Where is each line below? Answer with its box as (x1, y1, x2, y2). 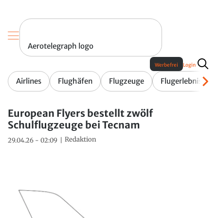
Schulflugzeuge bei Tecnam (8, 119, 140, 131)
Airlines (16, 76, 41, 86)
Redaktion (65, 135, 96, 144)
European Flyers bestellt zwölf (8, 107, 153, 120)
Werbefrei (155, 62, 178, 69)
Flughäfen (58, 76, 92, 86)
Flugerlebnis (161, 76, 202, 86)
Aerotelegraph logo (28, 41, 93, 51)
